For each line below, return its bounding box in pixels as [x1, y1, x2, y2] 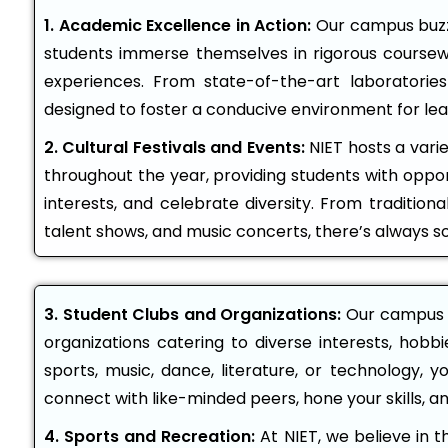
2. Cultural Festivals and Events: [44, 136, 305, 159]
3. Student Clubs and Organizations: [44, 303, 342, 326]
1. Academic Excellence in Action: [44, 14, 312, 37]
